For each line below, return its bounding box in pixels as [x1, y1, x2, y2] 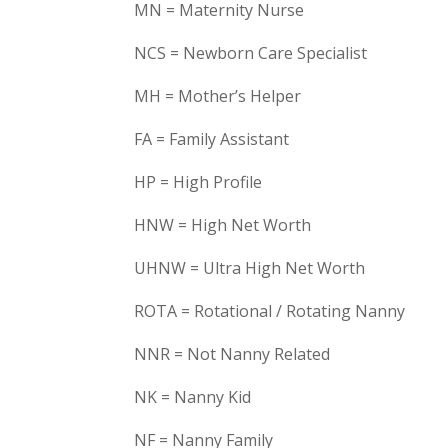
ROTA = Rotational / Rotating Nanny [134, 300, 406, 322]
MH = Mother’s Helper [134, 85, 302, 107]
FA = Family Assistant [134, 128, 290, 150]
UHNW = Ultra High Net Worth [134, 257, 366, 279]
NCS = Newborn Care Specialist [134, 42, 368, 64]
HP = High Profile [134, 171, 263, 193]
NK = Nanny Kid [134, 386, 252, 408]
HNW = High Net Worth [134, 214, 312, 236]
